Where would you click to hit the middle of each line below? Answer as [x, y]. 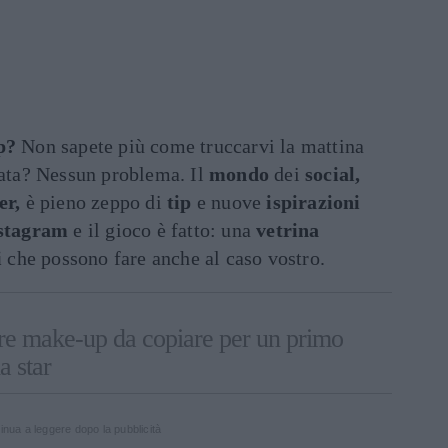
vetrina [288, 230]
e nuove [229, 202]
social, [333, 174]
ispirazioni [313, 202]
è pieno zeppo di [94, 202]
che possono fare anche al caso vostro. [164, 258]
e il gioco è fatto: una [162, 230]
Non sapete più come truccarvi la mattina [190, 146]
